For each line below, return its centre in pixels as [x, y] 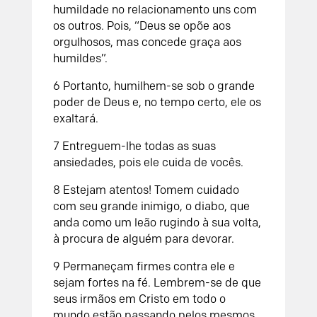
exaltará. [75, 118]
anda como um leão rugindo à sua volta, [157, 222]
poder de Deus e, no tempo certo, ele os [157, 102]
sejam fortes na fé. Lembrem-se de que [157, 282]
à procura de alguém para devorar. [143, 238]
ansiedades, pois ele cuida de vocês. [148, 162]
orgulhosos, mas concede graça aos [147, 42]
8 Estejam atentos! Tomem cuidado [146, 190]
